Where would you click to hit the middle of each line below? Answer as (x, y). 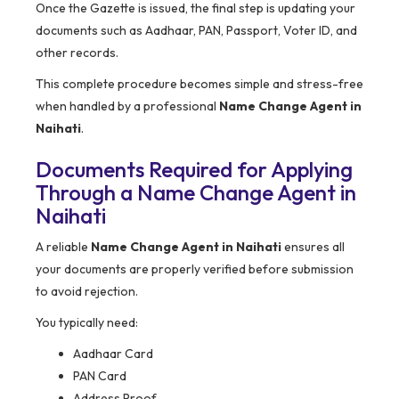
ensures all (313, 247)
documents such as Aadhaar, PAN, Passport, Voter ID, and (196, 31)
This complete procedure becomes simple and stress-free (199, 84)
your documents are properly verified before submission (195, 269)
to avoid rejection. (87, 292)
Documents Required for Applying (194, 170)
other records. (77, 53)
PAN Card (100, 376)
